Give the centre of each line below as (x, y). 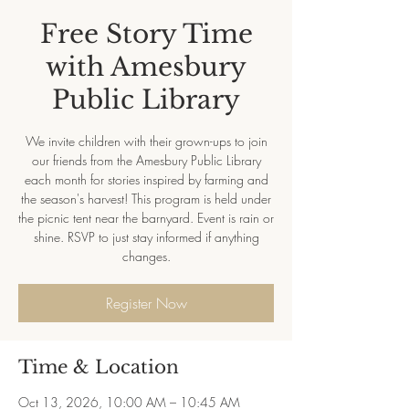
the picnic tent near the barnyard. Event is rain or (146, 218)
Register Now (146, 303)
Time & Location (99, 367)
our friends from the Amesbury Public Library (146, 160)
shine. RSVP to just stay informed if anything (146, 237)
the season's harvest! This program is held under (146, 199)
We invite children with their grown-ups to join (146, 141)
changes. (146, 256)
